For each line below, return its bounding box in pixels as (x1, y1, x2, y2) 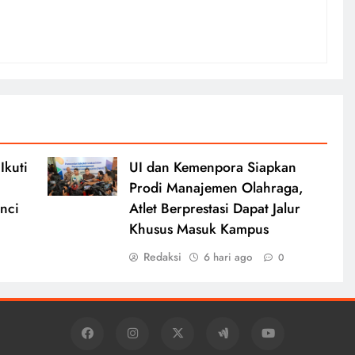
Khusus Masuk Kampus (128, 218, 269, 239)
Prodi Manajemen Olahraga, (128, 177, 303, 198)
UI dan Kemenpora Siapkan (128, 156, 296, 177)
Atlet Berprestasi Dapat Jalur (128, 197, 300, 219)
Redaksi (143, 248, 181, 265)
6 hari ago (203, 249, 252, 265)
